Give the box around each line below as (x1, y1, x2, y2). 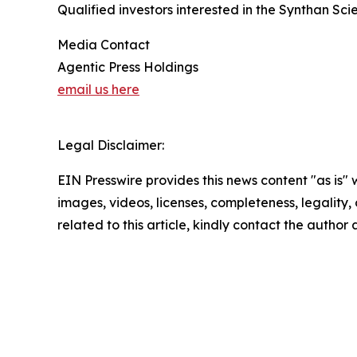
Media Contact (57, 36, 150, 53)
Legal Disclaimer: (57, 136, 164, 153)
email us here (57, 80, 139, 97)
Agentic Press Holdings (57, 58, 198, 75)
